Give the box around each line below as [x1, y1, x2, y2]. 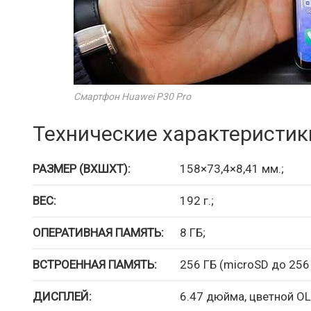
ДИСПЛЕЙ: [33, 289, 92, 303]
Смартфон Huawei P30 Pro [74, 91, 191, 102]
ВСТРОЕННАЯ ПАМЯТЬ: [33, 258, 157, 271]
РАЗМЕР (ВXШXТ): [33, 162, 131, 176]
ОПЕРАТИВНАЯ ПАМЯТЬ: [33, 226, 164, 239]
